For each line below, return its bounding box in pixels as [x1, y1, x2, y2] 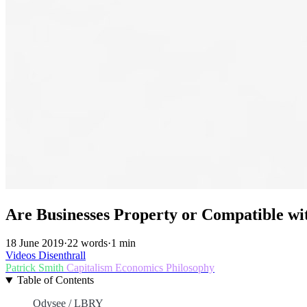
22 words [67, 237, 108, 249]
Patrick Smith [5, 262, 66, 274]
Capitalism [66, 262, 115, 274]
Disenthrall [38, 249, 86, 262]
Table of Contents [16, 274, 94, 286]
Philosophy [166, 262, 214, 274]
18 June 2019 [5, 237, 64, 249]
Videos [5, 249, 38, 262]
